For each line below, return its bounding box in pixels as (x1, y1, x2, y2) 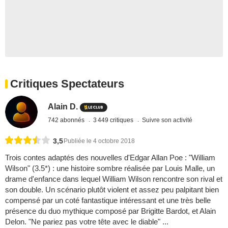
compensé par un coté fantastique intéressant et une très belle (5, 196, 211, 205)
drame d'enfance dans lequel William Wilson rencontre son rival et (5, 175, 222, 184)
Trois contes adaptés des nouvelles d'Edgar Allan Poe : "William (5, 153, 215, 162)
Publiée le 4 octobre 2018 (64, 137, 135, 145)
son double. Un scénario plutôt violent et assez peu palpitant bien (5, 185, 219, 194)
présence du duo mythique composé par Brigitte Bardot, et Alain (5, 207, 216, 216)
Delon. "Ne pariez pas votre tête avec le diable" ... (5, 217, 168, 226)
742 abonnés (48, 117, 87, 124)
